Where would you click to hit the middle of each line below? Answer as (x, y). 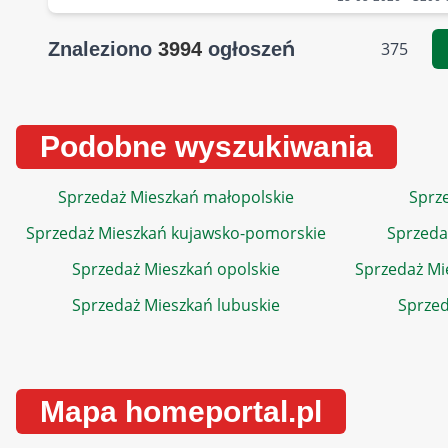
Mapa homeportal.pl (181, 411)
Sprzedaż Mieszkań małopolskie (175, 197)
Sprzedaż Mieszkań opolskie (175, 269)
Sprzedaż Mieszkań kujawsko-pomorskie (175, 233)
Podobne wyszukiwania (206, 146)
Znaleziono (103, 49)
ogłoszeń (248, 49)
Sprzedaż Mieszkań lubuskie (175, 305)
